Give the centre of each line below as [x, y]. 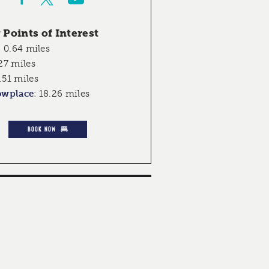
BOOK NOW [42, 129]
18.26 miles [64, 94]
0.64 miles [27, 49]
